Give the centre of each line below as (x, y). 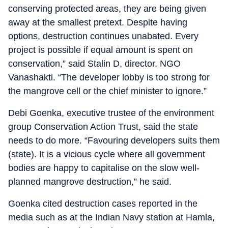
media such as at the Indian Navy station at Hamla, (111, 217)
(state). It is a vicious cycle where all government (107, 154)
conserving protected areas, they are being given (107, 8)
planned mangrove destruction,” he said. (90, 181)
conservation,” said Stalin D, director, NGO (94, 63)
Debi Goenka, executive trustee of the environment (111, 113)
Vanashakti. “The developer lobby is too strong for (109, 77)
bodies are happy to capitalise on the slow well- (104, 168)
